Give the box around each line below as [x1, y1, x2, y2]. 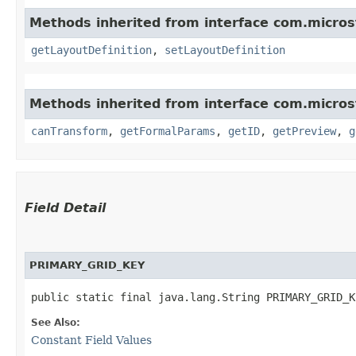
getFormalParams [120, 124, 215, 137]
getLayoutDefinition [31, 43, 152, 56]
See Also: [31, 316, 80, 328]
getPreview [273, 124, 336, 137]
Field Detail [25, 199, 106, 215]
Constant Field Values [31, 333, 152, 346]
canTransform [31, 124, 107, 137]
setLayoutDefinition [164, 43, 285, 56]
